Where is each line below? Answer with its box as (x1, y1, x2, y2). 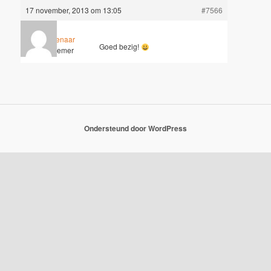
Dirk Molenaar (28, 34, 76, 45)
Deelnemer (37, 45, 74, 56)
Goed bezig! (99, 41, 142, 52)
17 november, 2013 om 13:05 (25, 4, 122, 15)
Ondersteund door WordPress (84, 122, 187, 134)
